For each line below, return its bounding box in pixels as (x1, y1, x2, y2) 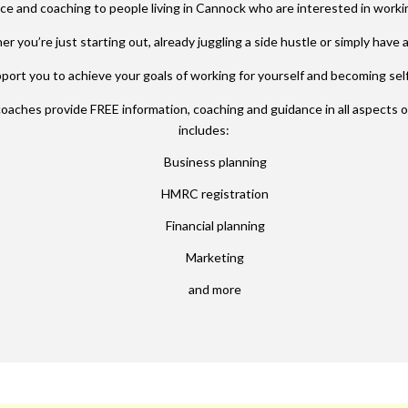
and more (189, 281, 241, 297)
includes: (178, 122, 229, 138)
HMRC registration (161, 186, 269, 201)
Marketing (186, 250, 244, 265)
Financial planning (165, 218, 265, 233)
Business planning (163, 154, 267, 169)
